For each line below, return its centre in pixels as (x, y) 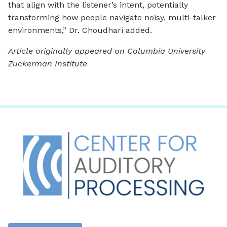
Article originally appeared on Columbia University (107, 51)
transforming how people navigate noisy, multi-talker (112, 18)
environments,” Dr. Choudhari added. (80, 30)
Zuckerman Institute (49, 64)
